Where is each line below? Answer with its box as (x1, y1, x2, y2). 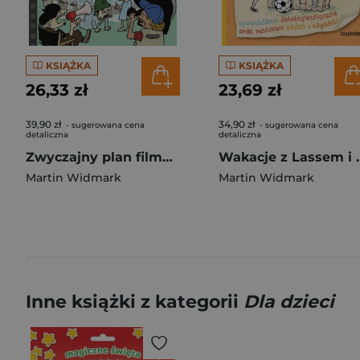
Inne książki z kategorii (26, 291, 243, 313)
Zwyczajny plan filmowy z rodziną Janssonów (162, 149, 173, 165)
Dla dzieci (243, 291, 334, 313)
